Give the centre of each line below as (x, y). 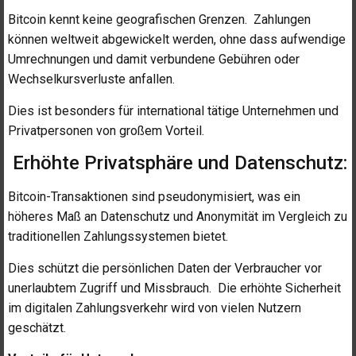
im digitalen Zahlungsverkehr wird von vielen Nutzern (155, 308)
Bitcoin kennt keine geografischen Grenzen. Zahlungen (159, 20)
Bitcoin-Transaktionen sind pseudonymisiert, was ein (154, 197)
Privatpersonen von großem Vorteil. (106, 130)
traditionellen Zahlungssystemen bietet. (118, 237)
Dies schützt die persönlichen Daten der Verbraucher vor (165, 268)
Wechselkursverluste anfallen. (91, 79)
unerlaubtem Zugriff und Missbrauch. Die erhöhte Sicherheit (174, 288)
